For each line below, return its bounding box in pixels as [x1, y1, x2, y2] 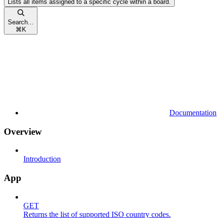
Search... [8, 18, 34, 26]
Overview [4, 126, 42, 137]
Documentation [169, 108, 217, 117]
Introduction [23, 155, 61, 163]
